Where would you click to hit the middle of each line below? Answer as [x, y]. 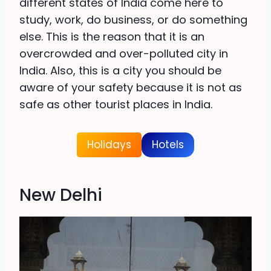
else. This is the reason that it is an [112, 37]
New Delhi [61, 195]
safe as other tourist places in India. [116, 105]
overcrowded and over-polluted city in [124, 54]
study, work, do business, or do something [133, 20]
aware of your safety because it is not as [131, 88]
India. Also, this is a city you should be [120, 71]
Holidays [109, 145]
